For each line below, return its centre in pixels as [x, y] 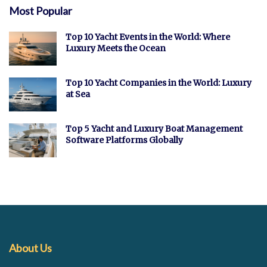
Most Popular [41, 10]
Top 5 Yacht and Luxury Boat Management [154, 128]
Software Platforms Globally [124, 140]
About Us [30, 248]
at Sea [78, 94]
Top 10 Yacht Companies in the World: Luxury [159, 83]
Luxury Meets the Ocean [116, 48]
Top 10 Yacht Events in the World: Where [148, 37]
